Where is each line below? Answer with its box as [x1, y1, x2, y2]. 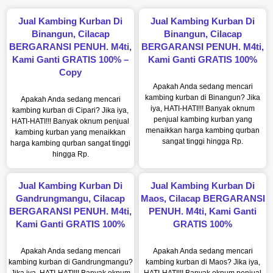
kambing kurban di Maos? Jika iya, [145, 257, 260, 266]
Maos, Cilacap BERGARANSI [140, 193, 265, 204]
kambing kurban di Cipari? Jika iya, [12, 105, 129, 115]
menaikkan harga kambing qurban [146, 126, 260, 135]
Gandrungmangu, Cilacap [16, 193, 125, 204]
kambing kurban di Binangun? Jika [145, 93, 260, 102]
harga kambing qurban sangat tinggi [10, 138, 130, 147]
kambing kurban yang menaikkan [15, 127, 126, 136]
